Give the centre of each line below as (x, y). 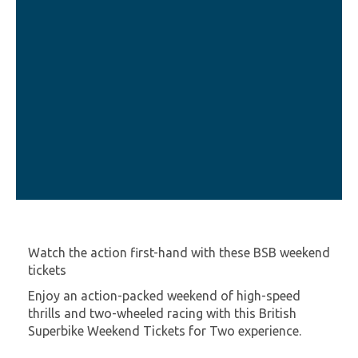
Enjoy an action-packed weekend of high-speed (164, 296)
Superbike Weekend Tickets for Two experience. (165, 331)
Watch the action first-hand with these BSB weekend (179, 253)
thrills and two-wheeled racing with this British (162, 313)
